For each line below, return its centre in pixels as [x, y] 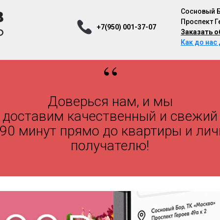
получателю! [110, 146]
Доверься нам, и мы [110, 101]
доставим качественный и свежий [110, 116]
